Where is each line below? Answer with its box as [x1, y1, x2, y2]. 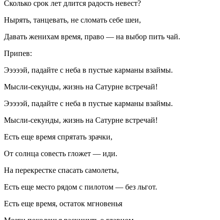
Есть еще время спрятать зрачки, [4, 133, 112, 141]
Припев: [4, 49, 32, 58]
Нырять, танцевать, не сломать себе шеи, [4, 16, 141, 25]
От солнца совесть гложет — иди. [4, 149, 117, 158]
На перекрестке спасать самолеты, [4, 166, 119, 175]
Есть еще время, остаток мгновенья [4, 199, 122, 208]
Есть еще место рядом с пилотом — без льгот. [4, 183, 157, 192]
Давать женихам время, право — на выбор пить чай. [4, 32, 180, 41]
